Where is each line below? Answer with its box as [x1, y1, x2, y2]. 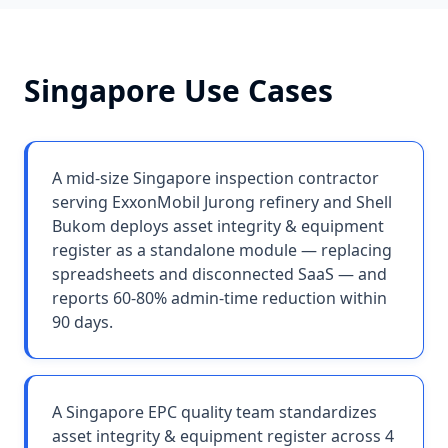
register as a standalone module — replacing [52, 239, 392, 261]
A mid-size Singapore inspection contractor [52, 167, 379, 189]
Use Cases [176, 70, 333, 111]
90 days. [52, 311, 113, 333]
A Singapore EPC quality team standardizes [52, 401, 377, 423]
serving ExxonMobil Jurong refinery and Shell [52, 191, 392, 213]
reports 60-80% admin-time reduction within [52, 287, 387, 309]
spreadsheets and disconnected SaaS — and [52, 263, 387, 285]
